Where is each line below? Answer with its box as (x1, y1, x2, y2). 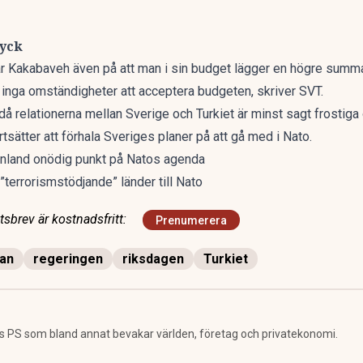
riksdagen (122, 251, 184, 267)
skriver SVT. (257, 83, 327, 99)
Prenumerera (156, 213, 227, 227)
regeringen (33, 251, 103, 267)
